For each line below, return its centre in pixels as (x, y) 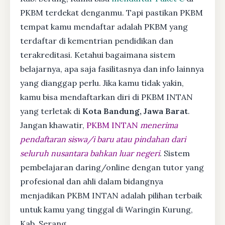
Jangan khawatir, (53, 125)
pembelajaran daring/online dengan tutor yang (112, 167)
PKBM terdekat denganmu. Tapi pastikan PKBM (111, 12)
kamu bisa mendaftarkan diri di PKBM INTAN (106, 97)
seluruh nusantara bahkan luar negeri (90, 153)
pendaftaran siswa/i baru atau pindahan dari (103, 139)
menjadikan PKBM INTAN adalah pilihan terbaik (111, 195)
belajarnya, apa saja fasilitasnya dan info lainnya (112, 69)
